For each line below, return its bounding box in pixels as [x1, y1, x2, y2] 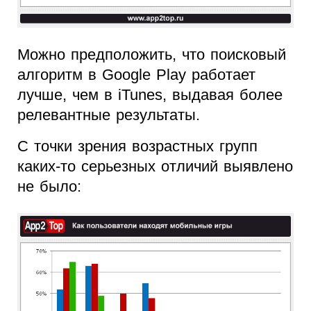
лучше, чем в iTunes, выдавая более [17, 85, 283, 103]
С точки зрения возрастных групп [17, 137, 258, 155]
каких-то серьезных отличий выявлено [17, 157, 293, 175]
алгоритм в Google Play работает [17, 65, 255, 83]
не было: [17, 177, 81, 195]
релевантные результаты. [17, 106, 200, 124]
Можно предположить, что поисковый [17, 45, 286, 63]
